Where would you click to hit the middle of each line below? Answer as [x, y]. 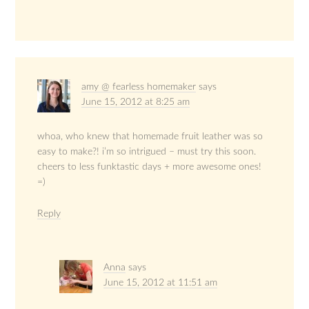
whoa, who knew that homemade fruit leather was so [150, 136]
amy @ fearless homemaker [139, 87]
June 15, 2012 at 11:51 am [161, 282]
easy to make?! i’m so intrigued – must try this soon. [147, 151]
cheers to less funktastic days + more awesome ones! [150, 167]
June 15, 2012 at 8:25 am [136, 102]
